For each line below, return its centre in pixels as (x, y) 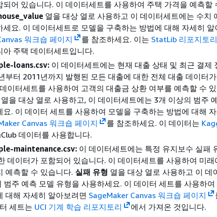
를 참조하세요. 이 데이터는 (154, 123)
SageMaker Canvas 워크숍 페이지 (147, 195)
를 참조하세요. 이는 (116, 39)
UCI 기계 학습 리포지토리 (78, 207)
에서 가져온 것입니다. (168, 207)
